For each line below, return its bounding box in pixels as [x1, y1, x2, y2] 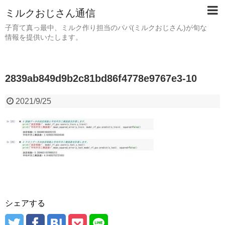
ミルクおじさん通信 [5, 8, 95, 19]
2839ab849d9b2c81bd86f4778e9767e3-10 [5, 73, 197, 84]
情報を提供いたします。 [5, 33, 82, 41]
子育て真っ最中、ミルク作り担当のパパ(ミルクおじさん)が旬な [5, 24, 207, 32]
